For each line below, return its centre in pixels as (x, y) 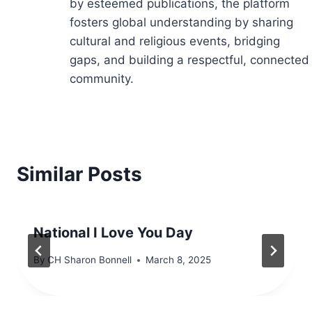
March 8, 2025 (179, 260)
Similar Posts (79, 174)
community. (102, 79)
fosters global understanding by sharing (181, 23)
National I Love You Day (113, 233)
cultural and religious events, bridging (175, 41)
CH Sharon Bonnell (90, 260)
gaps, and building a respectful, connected (189, 60)
